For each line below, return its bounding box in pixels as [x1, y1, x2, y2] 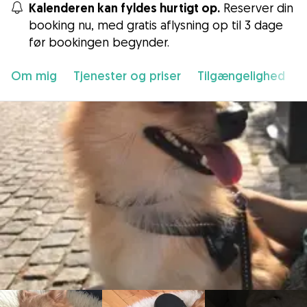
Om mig [11, 68, 57, 84]
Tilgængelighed [197, 68, 285, 84]
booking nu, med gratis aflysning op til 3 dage [29, 17, 283, 32]
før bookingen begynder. [29, 34, 169, 49]
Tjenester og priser [73, 68, 181, 84]
